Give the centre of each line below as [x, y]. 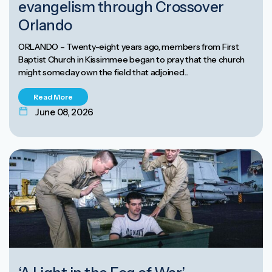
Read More [53, 97]
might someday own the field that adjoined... [103, 72]
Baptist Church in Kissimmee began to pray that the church [132, 59]
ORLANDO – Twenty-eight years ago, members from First [129, 46]
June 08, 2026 [65, 112]
